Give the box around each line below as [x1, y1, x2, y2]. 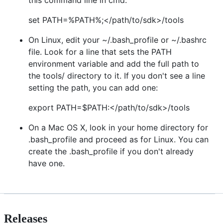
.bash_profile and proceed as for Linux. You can [28, 134, 209, 144]
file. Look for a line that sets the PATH [28, 46, 172, 57]
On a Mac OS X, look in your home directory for [28, 122, 208, 132]
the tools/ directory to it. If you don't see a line [28, 70, 205, 81]
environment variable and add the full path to [28, 58, 199, 69]
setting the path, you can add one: [28, 82, 158, 93]
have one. [28, 158, 65, 168]
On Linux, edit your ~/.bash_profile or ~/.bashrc [28, 34, 207, 45]
